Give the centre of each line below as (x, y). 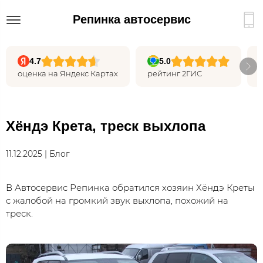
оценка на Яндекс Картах (68, 73)
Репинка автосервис (131, 19)
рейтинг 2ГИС (175, 73)
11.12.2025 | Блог (46, 154)
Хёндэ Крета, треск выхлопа (106, 126)
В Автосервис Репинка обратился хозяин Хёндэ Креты (130, 188)
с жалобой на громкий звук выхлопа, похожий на (117, 200)
